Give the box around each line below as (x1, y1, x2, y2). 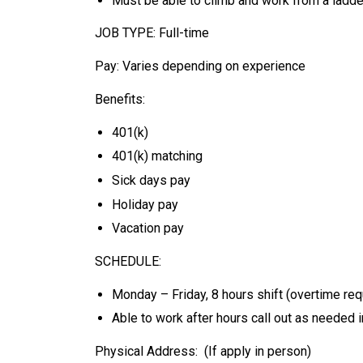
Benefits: (95, 92, 145, 108)
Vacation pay (111, 220, 184, 237)
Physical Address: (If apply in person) (95, 344, 311, 360)
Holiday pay (111, 196, 178, 212)
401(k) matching (111, 148, 203, 164)
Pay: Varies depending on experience (95, 58, 305, 75)
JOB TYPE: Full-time (95, 25, 212, 41)
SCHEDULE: (95, 253, 161, 269)
